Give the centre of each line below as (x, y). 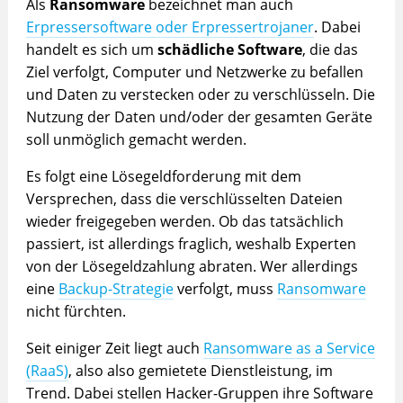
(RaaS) (47, 370)
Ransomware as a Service (289, 348)
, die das (330, 49)
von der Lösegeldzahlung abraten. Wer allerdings (192, 266)
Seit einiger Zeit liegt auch (114, 348)
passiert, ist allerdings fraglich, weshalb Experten (191, 243)
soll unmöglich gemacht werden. (136, 139)
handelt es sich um (91, 49)
